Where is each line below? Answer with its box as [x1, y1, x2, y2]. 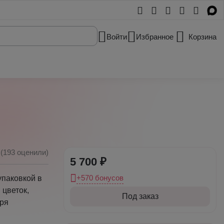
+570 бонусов [76, 173, 123, 182]
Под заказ [121, 192, 158, 200]
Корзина [188, 32, 216, 41]
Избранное [136, 32, 173, 41]
